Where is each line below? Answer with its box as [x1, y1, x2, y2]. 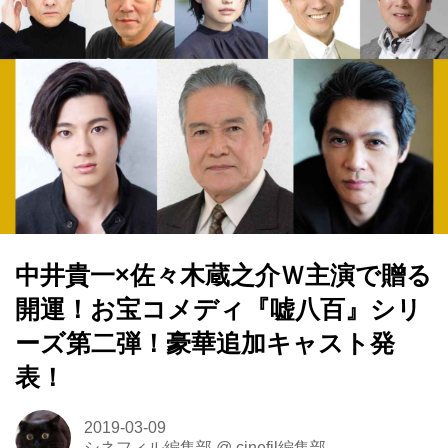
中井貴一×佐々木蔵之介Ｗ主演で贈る [15, 261, 432, 289]
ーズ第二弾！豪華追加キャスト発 [15, 329, 395, 357]
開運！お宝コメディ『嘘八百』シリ [15, 295, 422, 323]
